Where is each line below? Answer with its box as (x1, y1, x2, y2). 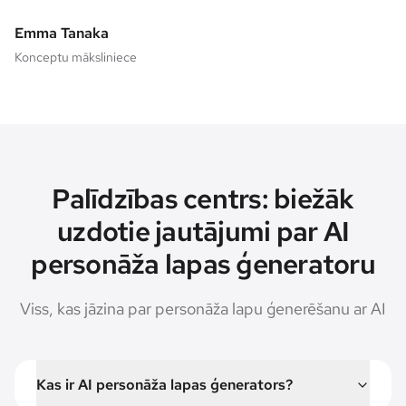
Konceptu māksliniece (14, 48, 137, 65)
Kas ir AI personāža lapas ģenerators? (36, 374, 293, 394)
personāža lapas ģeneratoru (31, 245, 375, 282)
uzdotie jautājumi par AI (57, 212, 349, 249)
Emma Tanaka (14, 23, 109, 43)
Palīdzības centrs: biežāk (52, 179, 354, 217)
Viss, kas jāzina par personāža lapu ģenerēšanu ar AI (20, 297, 386, 319)
